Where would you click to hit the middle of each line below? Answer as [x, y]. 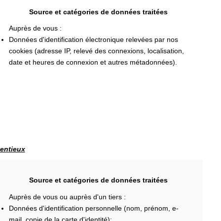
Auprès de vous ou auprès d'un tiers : [67, 197]
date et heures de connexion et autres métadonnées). [93, 62]
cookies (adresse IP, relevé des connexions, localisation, [96, 51]
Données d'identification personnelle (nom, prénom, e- [93, 208]
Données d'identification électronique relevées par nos [93, 39]
